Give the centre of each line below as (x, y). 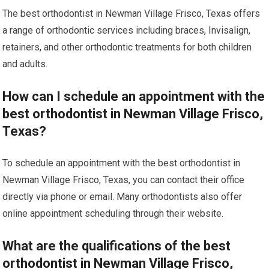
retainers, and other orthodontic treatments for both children (127, 47)
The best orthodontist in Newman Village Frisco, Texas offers (131, 14)
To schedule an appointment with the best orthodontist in (122, 163)
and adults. (25, 64)
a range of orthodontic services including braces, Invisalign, (127, 31)
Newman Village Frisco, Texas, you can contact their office (124, 180)
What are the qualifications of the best (117, 246)
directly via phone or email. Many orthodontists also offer (122, 197)
